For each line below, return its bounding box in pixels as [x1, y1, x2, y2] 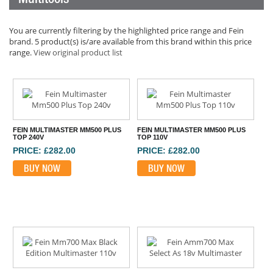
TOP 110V [137, 133, 168, 141]
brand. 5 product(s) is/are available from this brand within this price [9, 36, 252, 47]
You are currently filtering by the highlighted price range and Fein [9, 25, 244, 36]
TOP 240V [13, 133, 44, 141]
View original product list [34, 47, 122, 58]
